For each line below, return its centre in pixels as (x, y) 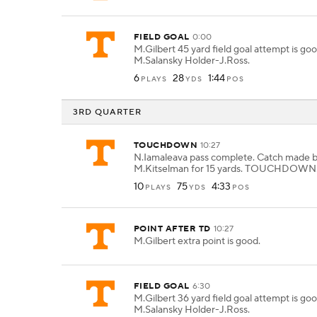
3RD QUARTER (107, 112)
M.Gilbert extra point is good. (197, 241)
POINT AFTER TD (172, 229)
